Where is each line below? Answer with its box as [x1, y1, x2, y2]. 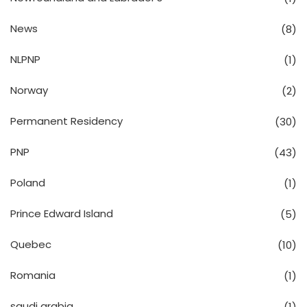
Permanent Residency [10, 113, 123, 128]
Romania [10, 267, 56, 282]
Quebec [10, 236, 51, 251]
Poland [10, 175, 45, 190]
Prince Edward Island [10, 206, 113, 221]
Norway [10, 82, 48, 97]
